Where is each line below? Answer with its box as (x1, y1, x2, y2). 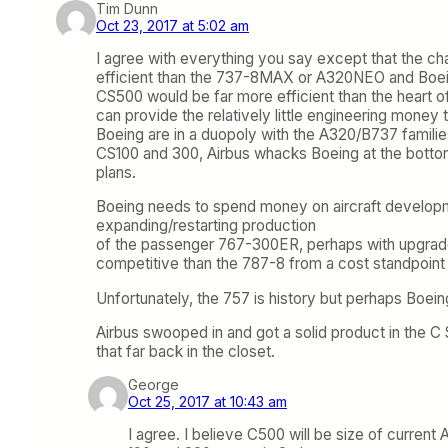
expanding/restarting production (96, 216, 316, 236)
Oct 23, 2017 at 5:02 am (96, 16, 249, 34)
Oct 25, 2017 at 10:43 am (128, 393, 287, 411)
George (128, 376, 179, 394)
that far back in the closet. (96, 341, 275, 361)
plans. (96, 163, 136, 183)
